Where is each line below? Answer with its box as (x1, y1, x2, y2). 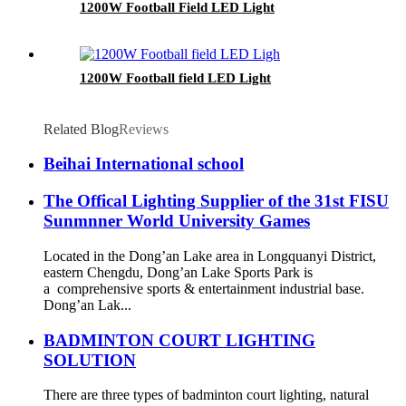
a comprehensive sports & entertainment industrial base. (43, 280, 364, 296)
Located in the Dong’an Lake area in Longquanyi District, (43, 247, 376, 264)
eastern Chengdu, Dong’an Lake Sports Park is (43, 264, 313, 280)
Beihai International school (43, 154, 244, 174)
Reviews (119, 121, 169, 137)
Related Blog (43, 121, 119, 137)
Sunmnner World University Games (43, 211, 310, 231)
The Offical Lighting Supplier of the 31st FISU (43, 191, 389, 211)
